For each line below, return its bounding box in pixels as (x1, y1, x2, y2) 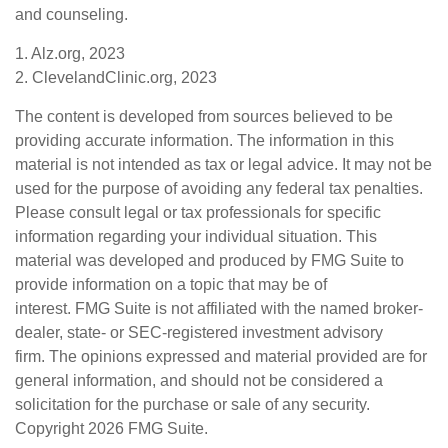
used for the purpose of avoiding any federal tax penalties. (15, 180, 423, 198)
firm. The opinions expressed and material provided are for (15, 348, 427, 366)
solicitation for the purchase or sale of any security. (15, 396, 370, 414)
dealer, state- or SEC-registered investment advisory (15, 324, 383, 342)
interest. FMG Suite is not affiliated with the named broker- (15, 300, 423, 318)
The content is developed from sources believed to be (15, 108, 393, 126)
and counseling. (15, 6, 128, 24)
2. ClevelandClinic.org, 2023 (15, 69, 217, 87)
